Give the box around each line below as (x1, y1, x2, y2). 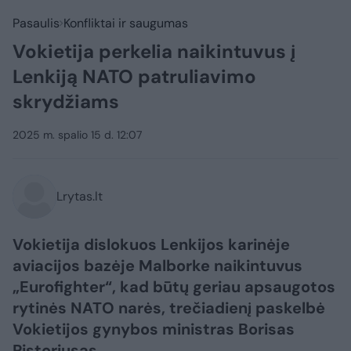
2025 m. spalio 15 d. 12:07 (13, 128, 142, 142)
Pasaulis (13, 15, 60, 31)
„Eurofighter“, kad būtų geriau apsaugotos (13, 277, 335, 297)
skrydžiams (13, 89, 119, 114)
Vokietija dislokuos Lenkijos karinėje (13, 234, 290, 255)
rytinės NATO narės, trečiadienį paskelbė (13, 298, 325, 318)
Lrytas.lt (56, 188, 103, 204)
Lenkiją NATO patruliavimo (13, 64, 256, 89)
